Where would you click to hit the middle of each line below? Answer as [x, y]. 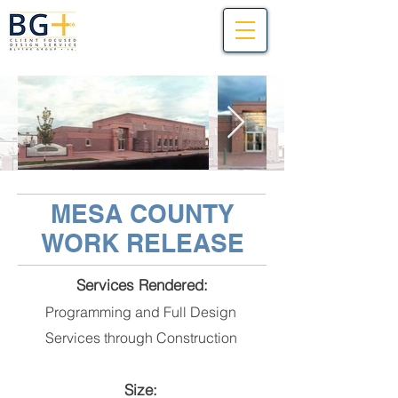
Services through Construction [141, 338]
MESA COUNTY [142, 214]
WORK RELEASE [142, 243]
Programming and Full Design [141, 312]
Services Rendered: [142, 285]
